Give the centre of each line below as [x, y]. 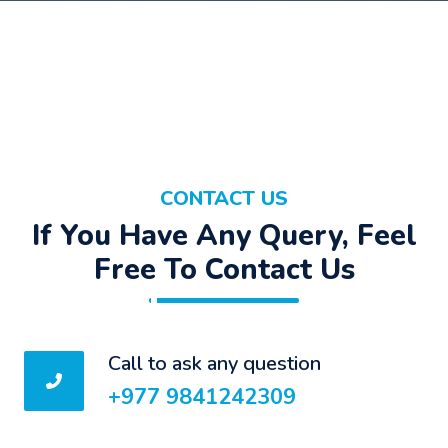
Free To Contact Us [224, 269]
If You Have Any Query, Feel [224, 235]
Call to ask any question [214, 363]
